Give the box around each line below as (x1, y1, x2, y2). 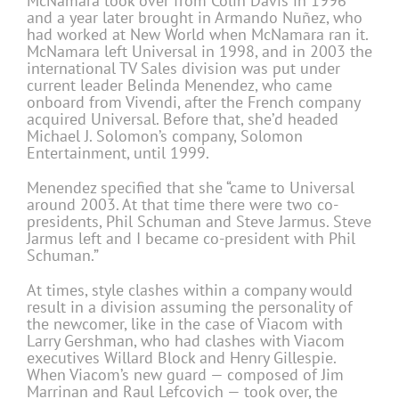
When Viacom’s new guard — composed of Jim (27, 364, 344, 386)
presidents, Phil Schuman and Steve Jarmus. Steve (27, 211, 371, 232)
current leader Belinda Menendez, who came (27, 75, 332, 96)
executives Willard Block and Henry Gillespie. (27, 347, 336, 369)
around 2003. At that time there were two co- (27, 194, 338, 216)
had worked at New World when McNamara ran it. (27, 24, 368, 45)
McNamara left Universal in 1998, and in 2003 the (27, 41, 372, 62)
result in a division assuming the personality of (27, 297, 353, 318)
